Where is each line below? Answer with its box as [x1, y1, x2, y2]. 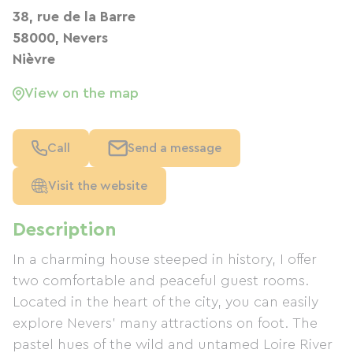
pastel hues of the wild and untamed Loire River [13, 337, 333, 351]
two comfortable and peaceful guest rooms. [13, 273, 309, 288]
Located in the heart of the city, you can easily [13, 295, 318, 309]
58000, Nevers [13, 31, 108, 45]
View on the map [24, 86, 139, 100]
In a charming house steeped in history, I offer [13, 252, 317, 266]
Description [13, 221, 117, 240]
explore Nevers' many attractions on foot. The [13, 316, 318, 330]
